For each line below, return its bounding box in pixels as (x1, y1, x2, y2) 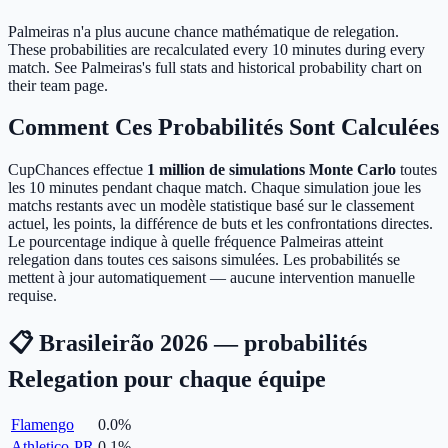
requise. (8, 287, 57, 305)
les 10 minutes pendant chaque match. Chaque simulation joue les (8, 179, 421, 197)
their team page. (8, 76, 108, 94)
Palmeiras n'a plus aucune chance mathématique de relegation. (8, 22, 399, 40)
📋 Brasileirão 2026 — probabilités (8, 330, 367, 357)
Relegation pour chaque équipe (8, 366, 326, 393)
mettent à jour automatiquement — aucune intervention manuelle (8, 269, 415, 287)
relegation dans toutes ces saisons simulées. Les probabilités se (8, 251, 400, 269)
